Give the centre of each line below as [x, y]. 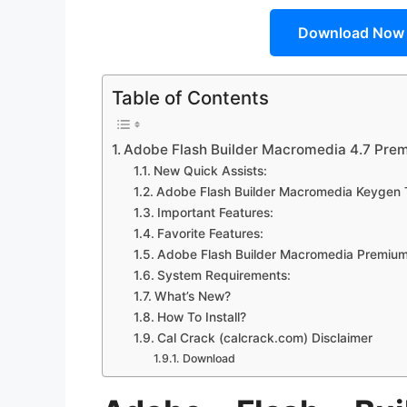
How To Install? [201, 318]
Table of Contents [190, 98]
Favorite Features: [210, 234]
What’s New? [192, 297]
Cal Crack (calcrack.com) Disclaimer [264, 338]
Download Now [351, 33]
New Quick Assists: [210, 171]
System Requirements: [223, 276]
